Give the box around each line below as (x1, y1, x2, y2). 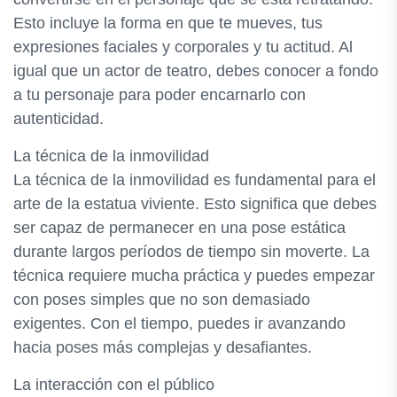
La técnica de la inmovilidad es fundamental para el (13, 171, 376, 189)
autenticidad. (13, 110, 104, 128)
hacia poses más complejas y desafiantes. (13, 339, 312, 356)
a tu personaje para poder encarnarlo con (13, 86, 306, 104)
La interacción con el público (13, 376, 214, 393)
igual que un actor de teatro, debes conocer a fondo (13, 62, 378, 80)
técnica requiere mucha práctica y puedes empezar (13, 267, 375, 284)
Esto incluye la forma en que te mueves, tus (13, 14, 323, 32)
